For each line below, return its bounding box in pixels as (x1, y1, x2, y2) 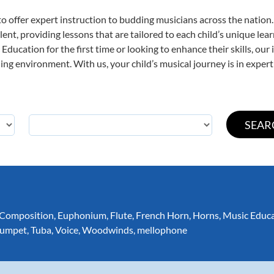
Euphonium (57, 209, 106, 221)
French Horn (136, 209, 189, 221)
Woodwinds (82, 224, 133, 235)
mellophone (137, 224, 187, 235)
